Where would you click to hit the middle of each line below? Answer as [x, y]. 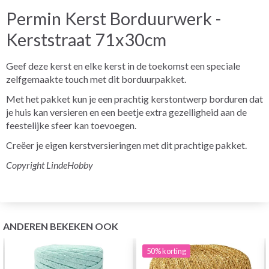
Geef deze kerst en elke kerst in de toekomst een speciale [123, 65]
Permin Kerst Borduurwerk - [113, 18]
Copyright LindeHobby [50, 165]
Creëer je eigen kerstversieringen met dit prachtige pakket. [126, 145]
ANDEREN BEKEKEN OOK [61, 226]
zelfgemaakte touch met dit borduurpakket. [96, 79]
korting [174, 251]
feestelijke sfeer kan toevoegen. [71, 125]
